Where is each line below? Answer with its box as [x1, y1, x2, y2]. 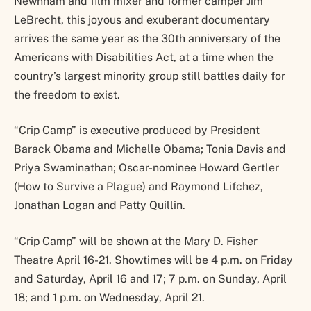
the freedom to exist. [14, 87, 120, 101]
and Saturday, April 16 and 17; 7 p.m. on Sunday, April [14, 271, 287, 285]
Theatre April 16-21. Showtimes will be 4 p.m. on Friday [14, 253, 293, 267]
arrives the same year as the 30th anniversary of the [14, 31, 280, 45]
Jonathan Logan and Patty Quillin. [14, 199, 185, 212]
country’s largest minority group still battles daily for [14, 69, 285, 83]
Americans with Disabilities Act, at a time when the [14, 50, 274, 64]
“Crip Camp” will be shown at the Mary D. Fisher [14, 234, 258, 248]
